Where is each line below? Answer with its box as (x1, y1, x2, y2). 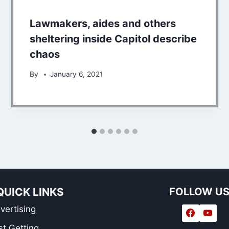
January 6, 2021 (50, 70, 103, 79)
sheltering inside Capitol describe (30, 33, 197, 45)
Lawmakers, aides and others (30, 17, 176, 30)
